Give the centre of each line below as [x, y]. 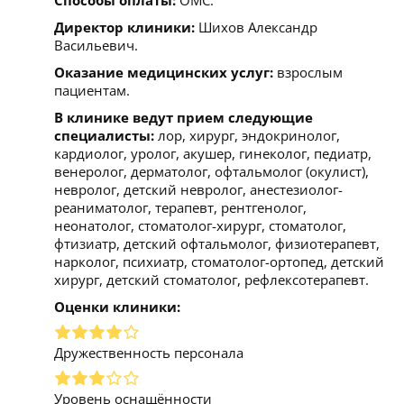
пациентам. [92, 90]
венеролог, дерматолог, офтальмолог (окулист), [211, 171]
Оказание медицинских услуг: [164, 72]
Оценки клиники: [117, 306]
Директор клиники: [124, 27]
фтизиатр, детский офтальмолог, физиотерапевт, [217, 243]
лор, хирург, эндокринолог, [247, 135]
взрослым [308, 72]
